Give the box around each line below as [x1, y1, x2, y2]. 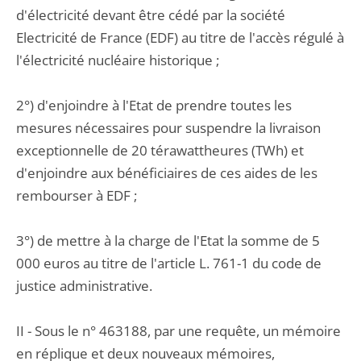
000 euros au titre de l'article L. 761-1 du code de [16, 254, 322, 272]
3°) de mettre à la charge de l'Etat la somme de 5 [16, 231, 320, 250]
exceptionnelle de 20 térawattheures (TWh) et [16, 141, 304, 160]
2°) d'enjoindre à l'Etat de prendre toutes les [16, 96, 292, 114]
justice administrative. [16, 276, 152, 295]
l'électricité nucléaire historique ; [16, 51, 219, 69]
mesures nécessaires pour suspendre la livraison [16, 118, 321, 137]
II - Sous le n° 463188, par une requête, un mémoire [16, 322, 341, 340]
